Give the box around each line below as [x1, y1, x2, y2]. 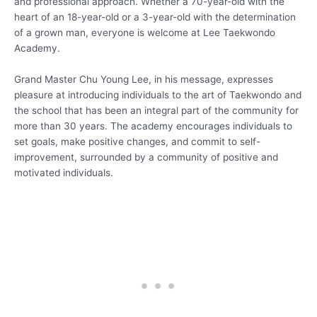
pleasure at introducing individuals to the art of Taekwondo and [14, 88, 301, 100]
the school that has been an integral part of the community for [14, 104, 299, 116]
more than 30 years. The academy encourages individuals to [14, 120, 292, 132]
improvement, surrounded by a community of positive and [14, 151, 278, 163]
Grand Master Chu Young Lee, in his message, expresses [14, 73, 273, 85]
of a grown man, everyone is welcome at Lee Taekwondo [14, 27, 275, 39]
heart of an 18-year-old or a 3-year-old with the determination [14, 11, 296, 23]
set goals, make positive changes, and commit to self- [14, 135, 260, 147]
